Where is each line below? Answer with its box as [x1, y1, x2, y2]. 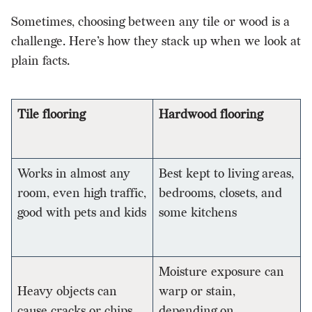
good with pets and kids [17, 205, 146, 220]
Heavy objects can [17, 283, 117, 299]
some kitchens [159, 205, 237, 220]
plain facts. [11, 53, 73, 68]
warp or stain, [159, 283, 235, 299]
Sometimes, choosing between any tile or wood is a [11, 14, 290, 29]
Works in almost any [17, 166, 130, 181]
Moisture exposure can [159, 264, 284, 279]
